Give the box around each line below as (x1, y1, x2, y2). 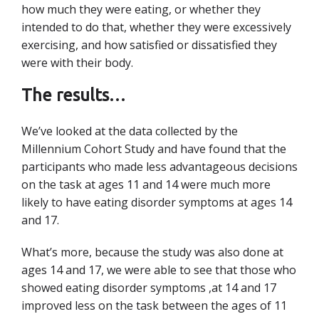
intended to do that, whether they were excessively (21, 19, 291, 35)
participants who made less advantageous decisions (21, 159, 298, 174)
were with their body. (21, 55, 136, 70)
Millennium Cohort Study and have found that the (21, 141, 286, 157)
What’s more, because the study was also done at (21, 244, 283, 260)
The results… (21, 85, 125, 105)
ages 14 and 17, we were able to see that (21, 262, 240, 278)
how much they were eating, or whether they (21, 1, 261, 17)
